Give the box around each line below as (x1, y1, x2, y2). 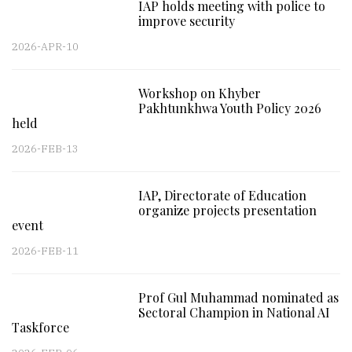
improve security (138, 13, 236, 29)
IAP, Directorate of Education (138, 187, 307, 203)
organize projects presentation (138, 202, 317, 218)
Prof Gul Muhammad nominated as (138, 289, 339, 306)
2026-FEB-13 (12, 142, 79, 156)
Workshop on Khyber (138, 85, 262, 101)
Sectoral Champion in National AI (138, 304, 331, 321)
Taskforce (12, 319, 69, 335)
